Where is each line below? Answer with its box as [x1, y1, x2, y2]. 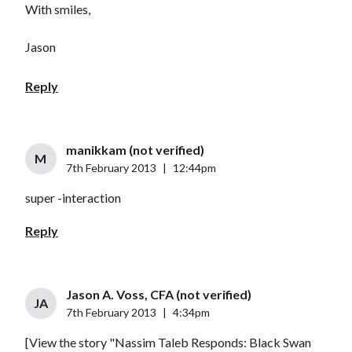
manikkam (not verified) [65, 142, 204, 158]
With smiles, [24, 2, 90, 17]
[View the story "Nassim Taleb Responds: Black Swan [24, 335, 311, 350]
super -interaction [24, 190, 121, 206]
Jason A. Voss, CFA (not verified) [65, 287, 251, 302]
